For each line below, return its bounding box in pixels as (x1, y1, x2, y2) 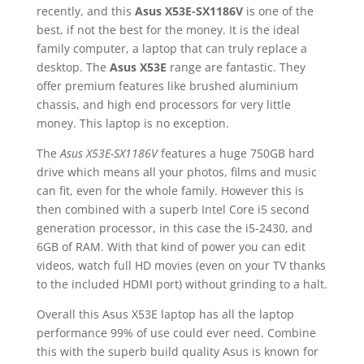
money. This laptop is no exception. (36, 115, 229, 131)
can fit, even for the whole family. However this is (36, 183, 304, 198)
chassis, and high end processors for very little (36, 97, 291, 112)
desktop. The (36, 59, 110, 75)
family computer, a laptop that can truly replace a (36, 41, 307, 56)
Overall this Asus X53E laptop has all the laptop (36, 306, 294, 322)
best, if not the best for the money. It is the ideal (36, 22, 300, 37)
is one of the (242, 3, 314, 19)
